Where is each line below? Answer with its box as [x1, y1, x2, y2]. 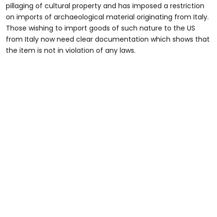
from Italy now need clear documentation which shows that [6, 34, 210, 44]
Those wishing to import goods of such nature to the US [6, 23, 195, 33]
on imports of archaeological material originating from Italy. [6, 12, 209, 22]
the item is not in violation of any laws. [6, 45, 136, 55]
